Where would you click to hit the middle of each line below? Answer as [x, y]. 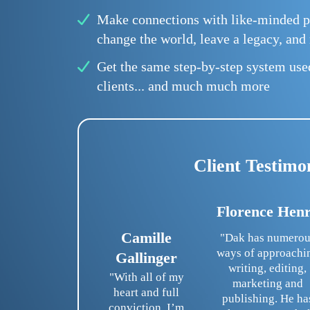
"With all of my [146, 277]
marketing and [267, 284]
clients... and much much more [183, 86]
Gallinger [147, 258]
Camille [147, 238]
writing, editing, [268, 268]
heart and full [147, 293]
